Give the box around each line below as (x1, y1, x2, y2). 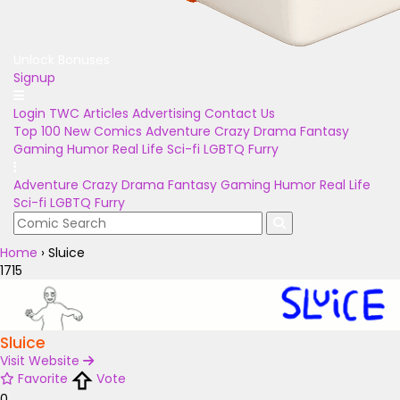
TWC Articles (49, 104, 129, 122)
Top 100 (13, 122, 61, 140)
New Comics (64, 122, 142, 140)
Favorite (18, 370, 68, 388)
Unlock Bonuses (13, 51, 110, 69)
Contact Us (204, 104, 275, 122)
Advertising (132, 104, 201, 122)
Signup (13, 69, 55, 87)
